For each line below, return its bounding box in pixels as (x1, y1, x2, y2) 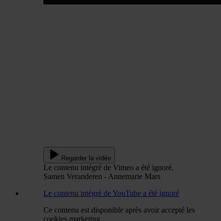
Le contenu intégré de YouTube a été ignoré (43, 188, 179, 197)
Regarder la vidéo (61, 154, 111, 162)
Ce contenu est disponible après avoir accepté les (43, 205, 195, 214)
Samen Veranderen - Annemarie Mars (43, 172, 160, 181)
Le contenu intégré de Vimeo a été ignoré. (43, 163, 174, 172)
